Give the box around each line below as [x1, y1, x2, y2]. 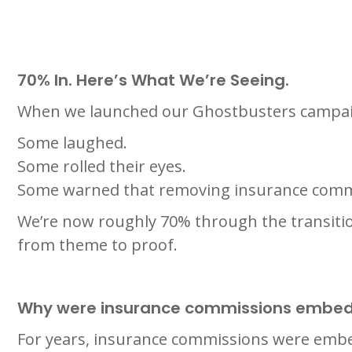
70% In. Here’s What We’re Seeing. [17, 68, 289, 91]
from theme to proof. [17, 233, 178, 255]
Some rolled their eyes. [17, 155, 186, 177]
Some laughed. [17, 131, 127, 153]
